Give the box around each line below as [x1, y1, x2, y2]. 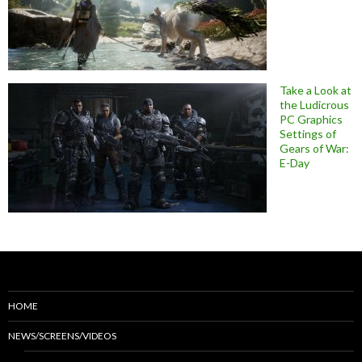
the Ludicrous [280, 97, 349, 112]
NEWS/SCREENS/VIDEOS [8, 329, 116, 342]
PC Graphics [280, 112, 343, 126]
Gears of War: [280, 141, 349, 155]
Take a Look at [280, 82, 351, 97]
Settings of [280, 126, 336, 141]
